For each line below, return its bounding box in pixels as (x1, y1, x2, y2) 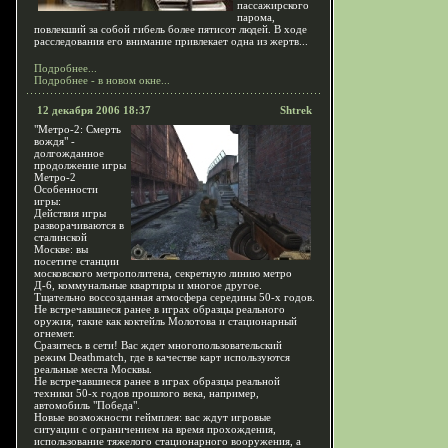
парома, (237, 11, 275, 23)
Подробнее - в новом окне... (34, 74, 170, 86)
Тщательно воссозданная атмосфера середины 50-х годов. (34, 291, 315, 303)
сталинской (34, 231, 87, 243)
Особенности (34, 183, 98, 195)
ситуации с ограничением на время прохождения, (34, 423, 276, 435)
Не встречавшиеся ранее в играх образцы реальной (34, 375, 280, 387)
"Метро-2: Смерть (34, 123, 121, 135)
